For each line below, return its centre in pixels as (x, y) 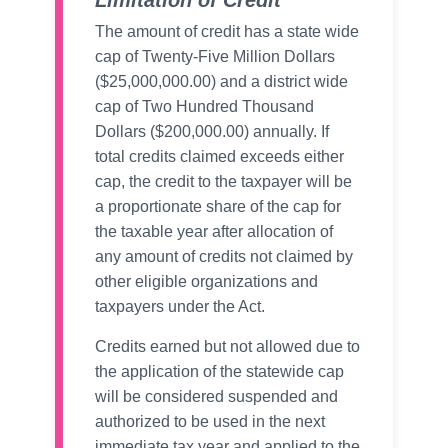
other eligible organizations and (206, 282)
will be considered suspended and (216, 397)
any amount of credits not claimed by (224, 257)
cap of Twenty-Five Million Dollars (215, 57)
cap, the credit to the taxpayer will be (223, 182)
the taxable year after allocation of (214, 232)
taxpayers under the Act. (180, 307)
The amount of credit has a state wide (227, 32)
